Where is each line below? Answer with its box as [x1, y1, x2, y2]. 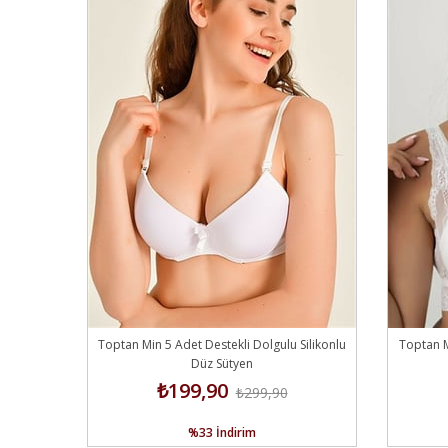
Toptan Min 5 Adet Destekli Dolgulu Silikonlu [98, 335, 346, 353]
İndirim [216, 423, 256, 441]
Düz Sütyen [191, 354, 253, 372]
